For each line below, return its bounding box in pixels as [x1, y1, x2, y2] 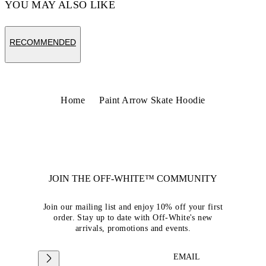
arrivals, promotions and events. [75, 224, 191, 233]
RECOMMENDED [9, 37, 76, 47]
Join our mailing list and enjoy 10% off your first [43, 202, 223, 211]
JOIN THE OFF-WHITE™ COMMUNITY [49, 173, 217, 183]
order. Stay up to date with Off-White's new [53, 213, 213, 222]
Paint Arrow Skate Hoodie [99, 95, 205, 105]
